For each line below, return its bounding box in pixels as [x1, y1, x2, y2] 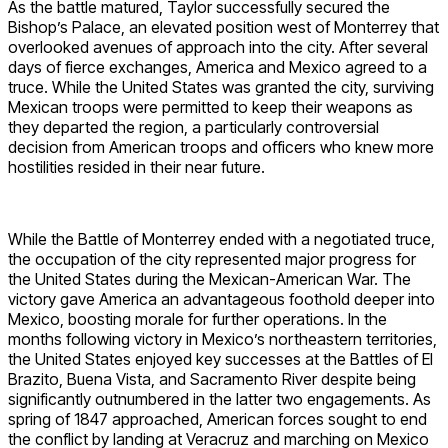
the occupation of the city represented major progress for [8, 249, 416, 270]
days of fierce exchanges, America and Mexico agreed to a [8, 57, 427, 78]
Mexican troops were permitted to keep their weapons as [8, 97, 413, 118]
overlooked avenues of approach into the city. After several [8, 37, 428, 58]
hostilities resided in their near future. [8, 157, 265, 178]
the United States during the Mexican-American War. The [8, 269, 411, 290]
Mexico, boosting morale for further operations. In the [8, 309, 387, 330]
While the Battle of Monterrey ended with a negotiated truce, [8, 229, 435, 250]
